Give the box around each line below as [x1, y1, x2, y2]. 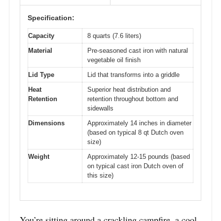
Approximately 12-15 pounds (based [87, 153, 190, 161]
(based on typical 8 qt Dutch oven [87, 129, 184, 137]
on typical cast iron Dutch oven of [87, 162, 184, 170]
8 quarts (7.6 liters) [87, 32, 141, 40]
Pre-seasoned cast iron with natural [87, 47, 188, 55]
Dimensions [28, 119, 65, 127]
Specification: [28, 14, 74, 22]
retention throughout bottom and [87, 95, 178, 103]
